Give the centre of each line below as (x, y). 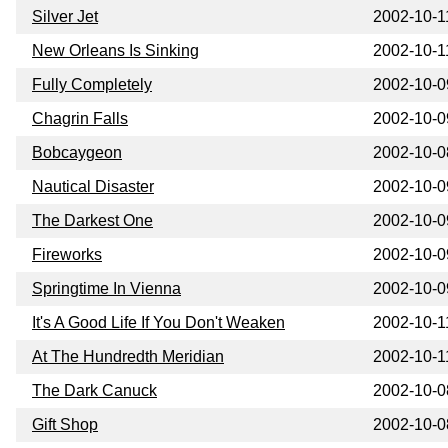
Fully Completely (92, 84)
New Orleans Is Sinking (115, 50)
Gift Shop (65, 424)
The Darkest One (92, 220)
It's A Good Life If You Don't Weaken (158, 322)
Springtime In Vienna (106, 288)
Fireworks (67, 254)
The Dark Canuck (94, 390)
